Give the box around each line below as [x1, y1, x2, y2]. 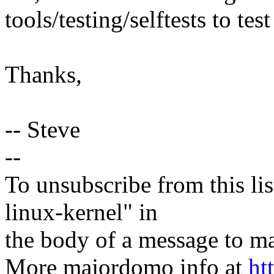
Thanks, [5, 61, 82, 88]
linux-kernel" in [5, 199, 158, 226]
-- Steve [5, 116, 80, 143]
